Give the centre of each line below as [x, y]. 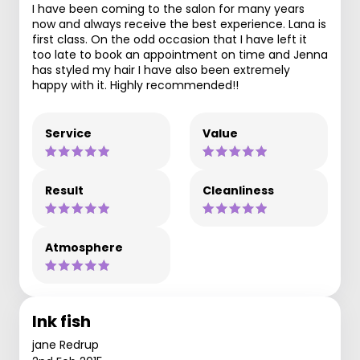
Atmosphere [84, 247]
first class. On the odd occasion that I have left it [170, 39]
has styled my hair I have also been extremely [161, 70]
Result [64, 190]
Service [68, 133]
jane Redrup [65, 344]
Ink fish [61, 321]
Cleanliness [238, 190]
